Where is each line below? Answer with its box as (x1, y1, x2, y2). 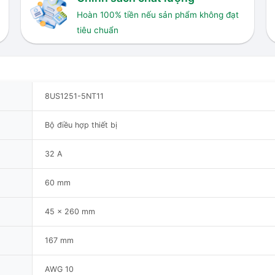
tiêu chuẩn (76, 25, 118, 36)
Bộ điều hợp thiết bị (45, 120, 117, 130)
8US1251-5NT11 (45, 91, 104, 101)
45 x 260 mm (45, 206, 95, 216)
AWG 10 (45, 264, 74, 274)
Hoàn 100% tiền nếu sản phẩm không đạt (76, 10, 239, 20)
